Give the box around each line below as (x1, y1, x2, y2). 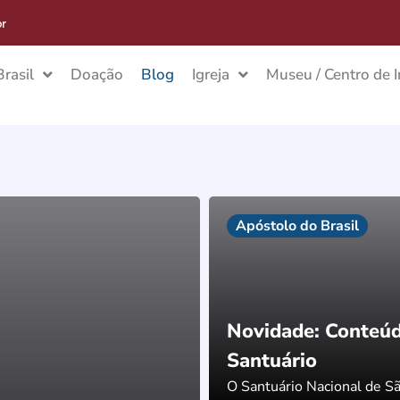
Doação (71, 64, 124, 85)
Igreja (192, 64, 230, 85)
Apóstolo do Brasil (236, 216, 359, 237)
